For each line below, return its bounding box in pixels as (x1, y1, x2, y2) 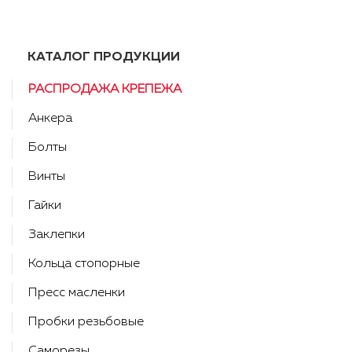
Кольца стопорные (28, 258, 140, 270)
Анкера (28, 112, 72, 125)
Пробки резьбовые (28, 316, 144, 328)
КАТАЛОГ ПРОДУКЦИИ (27, 51, 180, 64)
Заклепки (28, 229, 85, 241)
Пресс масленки (28, 287, 125, 299)
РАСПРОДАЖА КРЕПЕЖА (28, 83, 181, 96)
